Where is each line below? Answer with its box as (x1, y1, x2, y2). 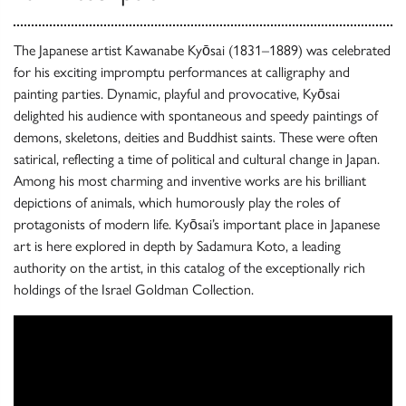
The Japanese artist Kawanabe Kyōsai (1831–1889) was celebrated (14, 42, 391, 60)
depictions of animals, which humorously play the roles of (14, 194, 340, 212)
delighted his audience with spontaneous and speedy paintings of (14, 107, 378, 125)
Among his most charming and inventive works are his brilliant (14, 172, 366, 190)
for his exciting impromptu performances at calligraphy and (14, 63, 350, 82)
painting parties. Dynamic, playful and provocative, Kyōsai (14, 85, 340, 103)
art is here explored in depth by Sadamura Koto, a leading (14, 237, 341, 256)
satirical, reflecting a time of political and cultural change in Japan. (14, 150, 380, 169)
